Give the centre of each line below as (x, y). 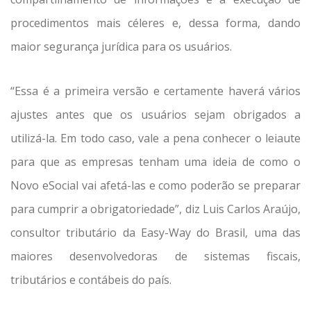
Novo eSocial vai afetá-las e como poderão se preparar (155, 186)
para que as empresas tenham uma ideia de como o (155, 162)
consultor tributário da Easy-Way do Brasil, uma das (155, 233)
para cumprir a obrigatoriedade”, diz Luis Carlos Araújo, (155, 209)
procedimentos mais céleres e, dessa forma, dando (155, 23)
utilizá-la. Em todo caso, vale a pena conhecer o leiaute (155, 138)
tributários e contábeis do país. (91, 280)
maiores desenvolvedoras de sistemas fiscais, (155, 257)
